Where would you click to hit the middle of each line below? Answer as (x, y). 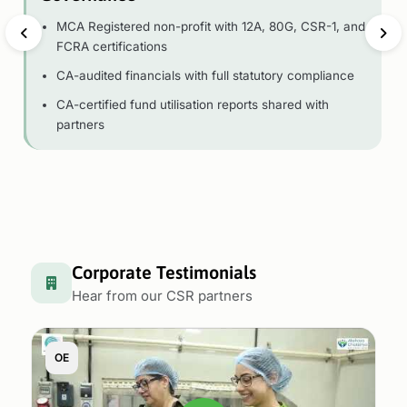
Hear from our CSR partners (162, 295)
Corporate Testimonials (164, 272)
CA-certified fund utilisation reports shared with (193, 104)
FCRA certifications (112, 46)
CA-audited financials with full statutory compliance (206, 75)
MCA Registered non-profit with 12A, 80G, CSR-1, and (211, 26)
